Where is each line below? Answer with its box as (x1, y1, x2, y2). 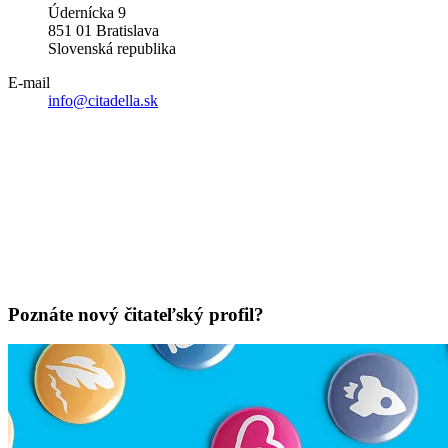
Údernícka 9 (48, 3, 126, 21)
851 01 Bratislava (48, 21, 159, 39)
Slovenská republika (48, 39, 176, 57)
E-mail (8, 73, 50, 91)
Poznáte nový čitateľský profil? (8, 303, 264, 325)
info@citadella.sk (48, 91, 158, 109)
